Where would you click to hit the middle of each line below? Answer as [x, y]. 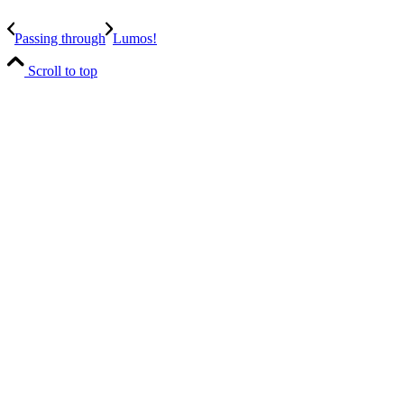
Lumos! [135, 38]
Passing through [60, 38]
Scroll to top [63, 70]
